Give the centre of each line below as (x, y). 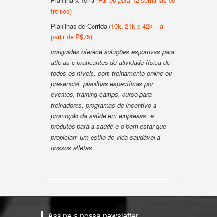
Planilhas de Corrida (79, 26)
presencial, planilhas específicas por (102, 84)
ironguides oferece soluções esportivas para (113, 52)
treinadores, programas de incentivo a (104, 105)
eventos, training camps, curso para (101, 94)
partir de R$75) (71, 37)
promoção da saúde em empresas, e (102, 116)
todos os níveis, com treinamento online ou (111, 73)
